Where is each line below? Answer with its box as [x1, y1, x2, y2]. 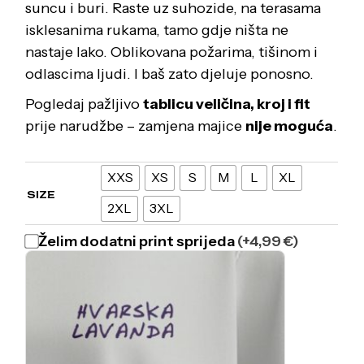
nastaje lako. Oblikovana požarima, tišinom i [25, 42, 318, 61]
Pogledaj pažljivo [25, 94, 144, 113]
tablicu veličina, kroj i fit [143, 94, 311, 113]
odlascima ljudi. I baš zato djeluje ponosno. [25, 64, 314, 83]
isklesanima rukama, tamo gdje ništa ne [25, 20, 289, 39]
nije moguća [245, 116, 334, 135]
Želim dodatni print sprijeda [38, 232, 238, 250]
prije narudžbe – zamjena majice [25, 116, 246, 135]
